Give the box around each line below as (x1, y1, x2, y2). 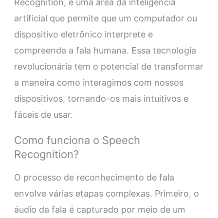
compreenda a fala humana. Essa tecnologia (14, 45, 196, 56)
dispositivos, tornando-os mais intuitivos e (14, 93, 188, 104)
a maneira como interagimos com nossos (14, 77, 183, 88)
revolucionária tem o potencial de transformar (14, 61, 203, 72)
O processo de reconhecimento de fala (14, 172, 174, 183)
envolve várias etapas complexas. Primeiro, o (14, 188, 199, 199)
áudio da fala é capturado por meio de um (14, 204, 185, 215)
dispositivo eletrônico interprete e (14, 29, 153, 40)
